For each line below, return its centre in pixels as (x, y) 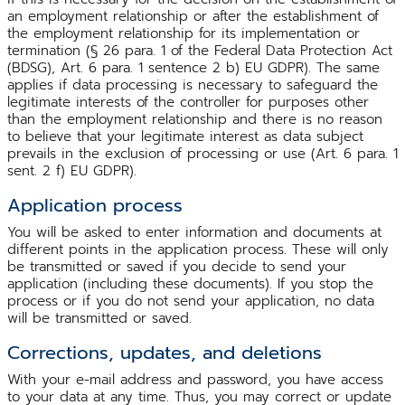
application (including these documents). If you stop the (190, 283)
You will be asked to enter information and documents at (194, 232)
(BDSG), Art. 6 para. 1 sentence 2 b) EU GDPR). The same (193, 67)
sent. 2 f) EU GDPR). (72, 170)
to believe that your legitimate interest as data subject (185, 136)
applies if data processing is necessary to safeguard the (193, 85)
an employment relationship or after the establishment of (193, 16)
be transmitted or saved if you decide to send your (177, 266)
